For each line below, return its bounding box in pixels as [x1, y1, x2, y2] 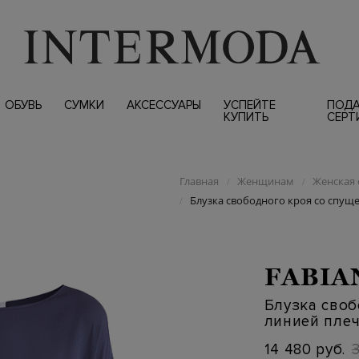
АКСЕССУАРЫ [126, 98, 201, 112]
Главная [179, 174, 219, 188]
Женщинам [236, 174, 294, 188]
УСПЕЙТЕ [223, 98, 276, 112]
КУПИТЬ [223, 110, 268, 124]
